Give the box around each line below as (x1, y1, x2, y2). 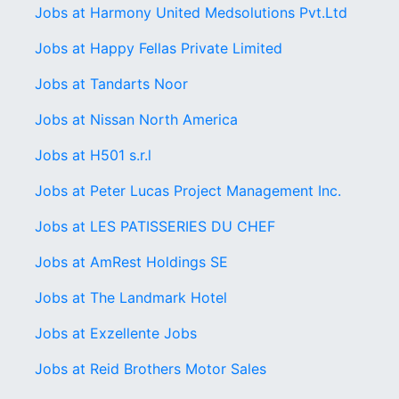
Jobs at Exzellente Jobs (35, 324, 197, 342)
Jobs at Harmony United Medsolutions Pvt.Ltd (35, 4, 347, 21)
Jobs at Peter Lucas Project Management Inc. (35, 182, 341, 199)
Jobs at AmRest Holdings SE (35, 253, 228, 271)
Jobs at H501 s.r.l (35, 146, 151, 164)
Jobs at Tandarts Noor (35, 75, 188, 93)
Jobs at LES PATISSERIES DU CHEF (35, 217, 275, 235)
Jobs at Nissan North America (35, 110, 238, 128)
